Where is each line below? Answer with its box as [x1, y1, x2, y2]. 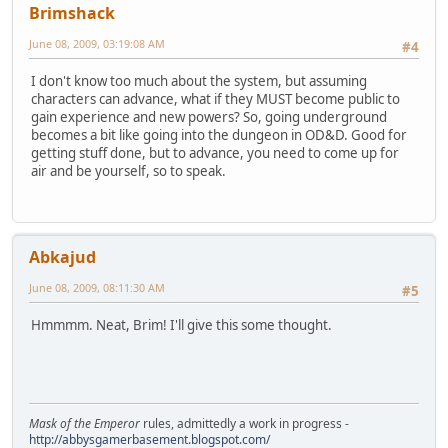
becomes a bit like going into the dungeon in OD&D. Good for [31, 126, 407, 145]
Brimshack [29, 2, 115, 25]
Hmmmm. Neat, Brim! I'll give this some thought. [31, 316, 332, 335]
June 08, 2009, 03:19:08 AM [29, 36, 165, 52]
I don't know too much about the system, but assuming [31, 72, 367, 91]
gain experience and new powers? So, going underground [31, 108, 387, 127]
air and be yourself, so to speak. [31, 162, 226, 181]
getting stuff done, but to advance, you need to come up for [31, 144, 399, 163]
